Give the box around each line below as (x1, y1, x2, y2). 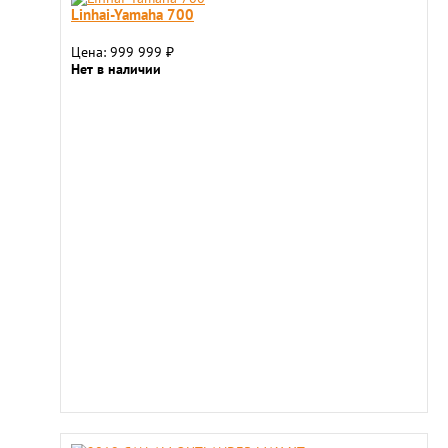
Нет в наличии (71, 60, 161, 78)
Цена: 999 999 (71, 43, 166, 61)
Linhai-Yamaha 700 (71, 4, 194, 24)
